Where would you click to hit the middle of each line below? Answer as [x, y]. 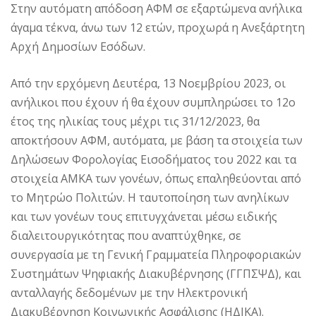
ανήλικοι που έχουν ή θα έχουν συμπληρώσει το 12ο [153, 103]
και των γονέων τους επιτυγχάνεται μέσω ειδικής [144, 217]
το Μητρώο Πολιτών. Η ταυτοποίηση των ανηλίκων [150, 198]
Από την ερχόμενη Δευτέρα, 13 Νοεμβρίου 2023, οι [148, 84]
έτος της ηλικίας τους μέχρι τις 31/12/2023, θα [135, 122]
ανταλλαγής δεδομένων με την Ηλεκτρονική [129, 293]
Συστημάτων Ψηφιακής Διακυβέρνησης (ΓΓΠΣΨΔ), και [156, 274]
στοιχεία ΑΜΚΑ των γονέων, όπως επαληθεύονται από [156, 179]
